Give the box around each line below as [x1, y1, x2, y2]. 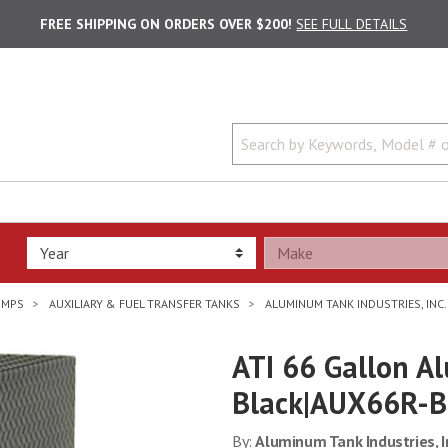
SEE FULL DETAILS [296, 15, 408, 33]
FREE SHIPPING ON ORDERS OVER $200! [40, 15, 293, 33]
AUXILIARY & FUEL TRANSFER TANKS [49, 296, 240, 311]
